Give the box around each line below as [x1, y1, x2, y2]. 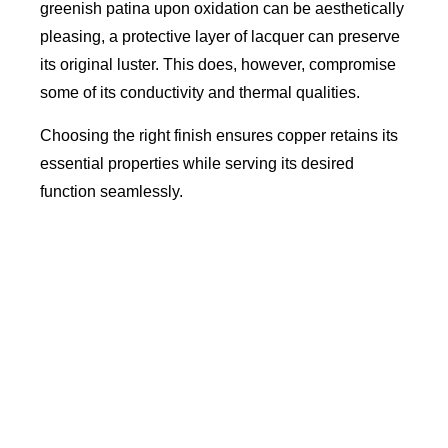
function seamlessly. [40, 183, 183, 201]
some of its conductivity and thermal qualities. [40, 84, 360, 102]
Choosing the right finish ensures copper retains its [40, 127, 398, 145]
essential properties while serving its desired [40, 155, 354, 173]
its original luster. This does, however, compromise [40, 56, 396, 74]
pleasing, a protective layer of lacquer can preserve [40, 28, 400, 46]
